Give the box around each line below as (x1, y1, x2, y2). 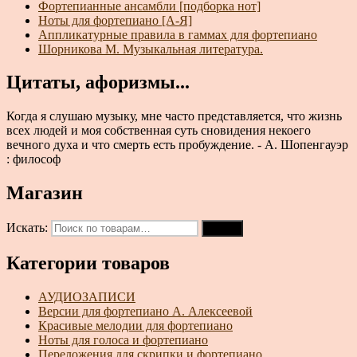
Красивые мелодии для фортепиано (38, 318, 233, 332)
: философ (6, 152, 61, 167)
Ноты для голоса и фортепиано (38, 332, 208, 347)
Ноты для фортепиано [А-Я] (38, 13, 192, 27)
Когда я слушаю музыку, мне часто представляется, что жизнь (6, 109, 342, 124)
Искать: (6, 221, 48, 235)
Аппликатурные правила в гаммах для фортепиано (38, 27, 317, 41)
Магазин (6, 182, 83, 204)
